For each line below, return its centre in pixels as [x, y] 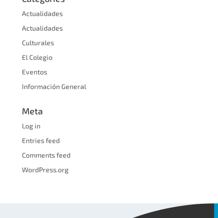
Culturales [38, 42]
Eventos [34, 72]
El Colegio [37, 57]
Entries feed [41, 140]
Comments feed [46, 155]
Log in [31, 126]
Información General [54, 86]
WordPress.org [45, 169]
